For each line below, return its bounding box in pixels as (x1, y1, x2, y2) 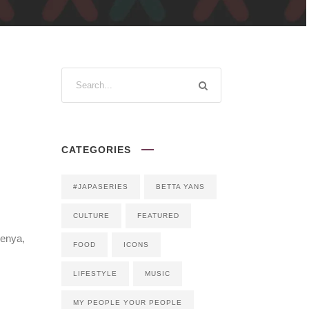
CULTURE (72, 212, 110, 219)
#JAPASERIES (72, 183, 128, 190)
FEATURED (137, 212, 179, 219)
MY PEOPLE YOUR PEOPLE (72, 299, 182, 306)
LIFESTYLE (72, 270, 117, 277)
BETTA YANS (155, 183, 205, 190)
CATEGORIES (61, 144, 131, 155)
